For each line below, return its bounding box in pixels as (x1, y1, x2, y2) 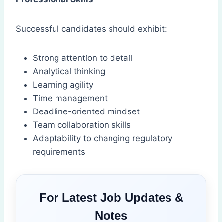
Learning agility (33, 80, 93, 90)
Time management (33, 93, 108, 104)
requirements (33, 147, 85, 157)
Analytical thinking (33, 66, 105, 77)
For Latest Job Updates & (39, 191, 183, 205)
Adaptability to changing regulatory (33, 133, 172, 144)
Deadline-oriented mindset (33, 107, 140, 117)
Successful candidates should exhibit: (16, 24, 167, 34)
